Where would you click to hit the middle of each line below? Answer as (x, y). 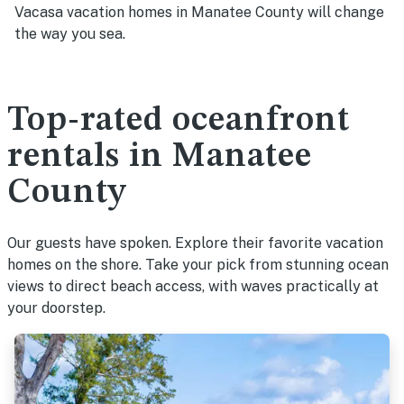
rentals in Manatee (160, 157)
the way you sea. (70, 34)
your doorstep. (56, 308)
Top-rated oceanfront (179, 121)
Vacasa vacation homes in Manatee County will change (199, 12)
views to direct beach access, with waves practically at (193, 286)
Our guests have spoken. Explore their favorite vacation (195, 243)
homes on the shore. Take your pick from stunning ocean (198, 265)
